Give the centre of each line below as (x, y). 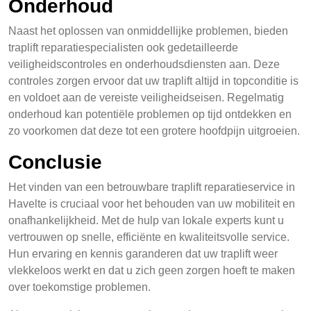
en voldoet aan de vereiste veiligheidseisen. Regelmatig (146, 98)
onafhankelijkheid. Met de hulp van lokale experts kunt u (146, 220)
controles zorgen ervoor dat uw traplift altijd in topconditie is (153, 81)
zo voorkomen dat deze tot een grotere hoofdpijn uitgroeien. (154, 131)
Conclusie (55, 162)
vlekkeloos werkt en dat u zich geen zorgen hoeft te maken (152, 270)
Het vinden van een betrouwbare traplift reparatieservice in (152, 187)
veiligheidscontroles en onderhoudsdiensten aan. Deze (144, 64)
